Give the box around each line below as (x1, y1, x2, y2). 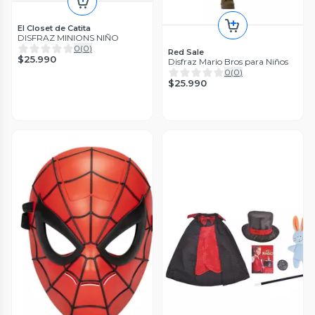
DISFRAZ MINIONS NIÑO (18, 32, 119, 44)
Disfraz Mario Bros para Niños (168, 56, 288, 67)
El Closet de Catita (18, 23, 91, 34)
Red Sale (168, 46, 204, 57)
